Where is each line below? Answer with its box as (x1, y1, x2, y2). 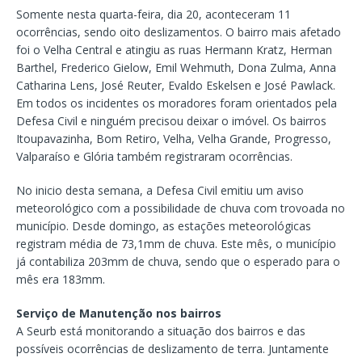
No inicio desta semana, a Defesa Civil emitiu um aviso (16, 183, 304, 199)
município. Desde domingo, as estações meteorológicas (16, 218, 311, 234)
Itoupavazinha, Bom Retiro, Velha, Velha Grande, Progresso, (16, 131, 331, 147)
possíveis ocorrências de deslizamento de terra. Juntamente (16, 341, 329, 357)
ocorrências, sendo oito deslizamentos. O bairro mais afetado (16, 24, 341, 40)
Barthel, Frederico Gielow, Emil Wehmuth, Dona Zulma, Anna (16, 60, 336, 76)
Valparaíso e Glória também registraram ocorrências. (16, 149, 293, 165)
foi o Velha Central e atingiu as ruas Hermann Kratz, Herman (16, 42, 332, 58)
